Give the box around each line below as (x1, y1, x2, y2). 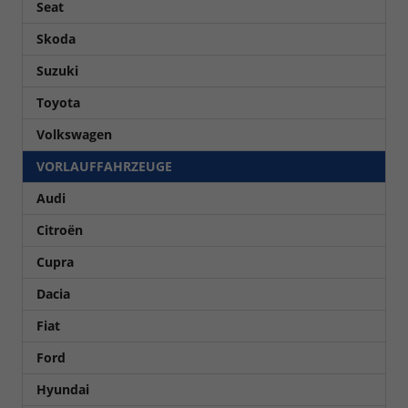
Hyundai (36, 381, 89, 399)
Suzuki (36, 62, 78, 80)
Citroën (36, 221, 83, 240)
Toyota (36, 94, 80, 112)
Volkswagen (36, 126, 112, 144)
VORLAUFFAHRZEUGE (36, 158, 172, 176)
